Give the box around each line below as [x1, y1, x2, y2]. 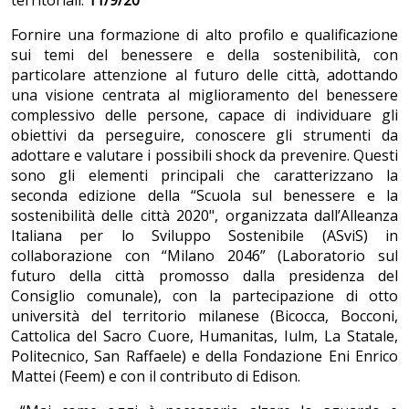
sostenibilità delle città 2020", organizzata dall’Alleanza [11, 205, 398, 226]
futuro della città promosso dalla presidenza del [11, 266, 398, 287]
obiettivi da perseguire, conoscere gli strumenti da [11, 125, 398, 146]
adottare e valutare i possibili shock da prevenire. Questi [11, 145, 398, 166]
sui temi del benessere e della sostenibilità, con [11, 45, 398, 66]
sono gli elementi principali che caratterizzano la [11, 165, 398, 186]
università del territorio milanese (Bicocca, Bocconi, [11, 306, 398, 327]
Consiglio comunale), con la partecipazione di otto [11, 286, 398, 307]
